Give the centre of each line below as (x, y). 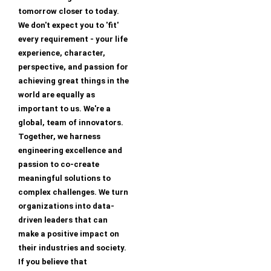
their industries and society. (72, 248)
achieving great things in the (73, 81)
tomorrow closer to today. (69, 11)
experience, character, (62, 53)
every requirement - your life (73, 39)
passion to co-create (59, 165)
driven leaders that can (63, 220)
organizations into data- (66, 206)
